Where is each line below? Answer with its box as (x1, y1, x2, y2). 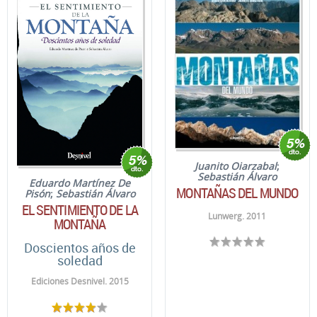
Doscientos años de (23, 239, 136, 257)
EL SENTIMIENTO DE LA (21, 200, 138, 220)
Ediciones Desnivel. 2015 (30, 275, 129, 288)
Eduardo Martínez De (29, 176, 131, 190)
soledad (57, 252, 103, 270)
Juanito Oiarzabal (195, 158, 277, 173)
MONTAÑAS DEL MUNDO (176, 183, 299, 202)
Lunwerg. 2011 (208, 209, 267, 222)
